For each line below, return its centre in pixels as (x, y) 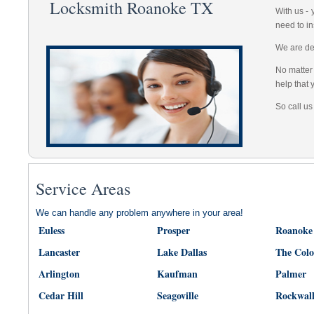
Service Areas (83, 189)
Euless (52, 230)
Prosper (173, 230)
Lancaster (59, 252)
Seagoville (178, 295)
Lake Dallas (182, 252)
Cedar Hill (61, 295)
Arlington (59, 274)
